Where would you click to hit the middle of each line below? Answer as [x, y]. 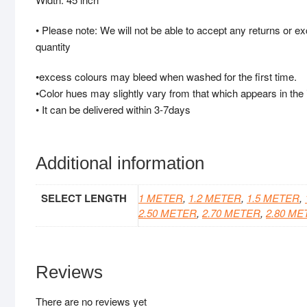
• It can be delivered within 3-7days [113, 110]
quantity [53, 47]
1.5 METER [273, 198]
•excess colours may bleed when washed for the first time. [166, 77]
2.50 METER [168, 213]
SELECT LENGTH [84, 198]
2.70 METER [231, 213]
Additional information [120, 163]
